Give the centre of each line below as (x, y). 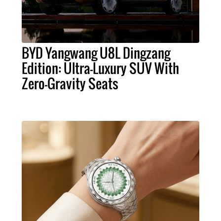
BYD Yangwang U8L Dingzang (96, 53)
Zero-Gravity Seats (70, 83)
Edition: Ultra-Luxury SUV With (100, 68)
